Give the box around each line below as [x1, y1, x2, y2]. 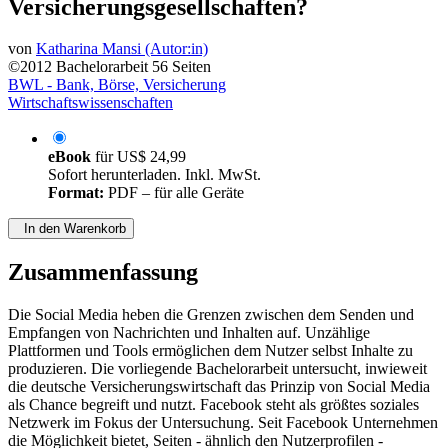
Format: [48, 184, 104, 202]
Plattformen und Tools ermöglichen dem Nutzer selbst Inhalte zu [8, 342, 413, 360]
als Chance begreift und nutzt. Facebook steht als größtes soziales [8, 396, 419, 414]
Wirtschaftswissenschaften [8, 94, 173, 112]
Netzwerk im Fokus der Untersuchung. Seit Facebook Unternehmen [8, 414, 438, 432]
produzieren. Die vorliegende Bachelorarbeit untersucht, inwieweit [8, 360, 427, 378]
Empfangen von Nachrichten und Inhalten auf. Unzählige [8, 324, 370, 342]
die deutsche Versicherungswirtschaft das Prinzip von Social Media [8, 378, 430, 396]
